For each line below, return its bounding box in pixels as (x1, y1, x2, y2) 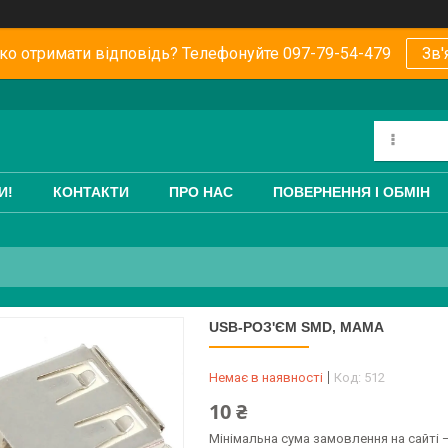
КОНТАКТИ (53, 184, 129, 201)
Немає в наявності (209, 370, 323, 385)
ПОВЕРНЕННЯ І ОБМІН (273, 184, 430, 201)
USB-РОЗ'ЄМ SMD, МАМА (209, 319, 384, 335)
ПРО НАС (169, 184, 233, 201)
